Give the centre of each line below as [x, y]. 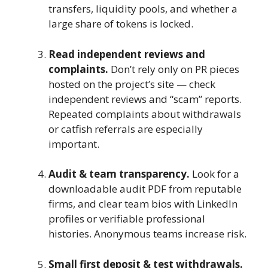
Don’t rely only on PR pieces [174, 69]
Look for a [214, 174]
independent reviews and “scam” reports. [145, 99]
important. [74, 144]
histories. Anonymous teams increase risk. [147, 234]
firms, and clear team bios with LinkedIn [143, 204]
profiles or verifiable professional [127, 219]
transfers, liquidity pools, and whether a [143, 9]
